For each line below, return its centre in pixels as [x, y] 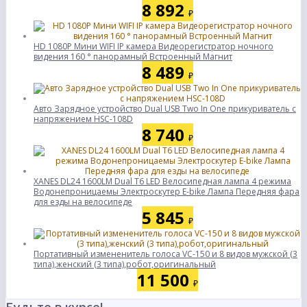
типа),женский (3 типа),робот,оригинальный [125, 264]
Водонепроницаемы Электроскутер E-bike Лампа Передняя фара [167, 192]
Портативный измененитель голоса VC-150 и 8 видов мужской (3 [165, 254]
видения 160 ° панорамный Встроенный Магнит [133, 57]
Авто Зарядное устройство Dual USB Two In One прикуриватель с [165, 109]
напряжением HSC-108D [83, 119]
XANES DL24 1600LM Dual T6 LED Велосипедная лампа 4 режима [162, 181]
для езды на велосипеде [83, 202]
